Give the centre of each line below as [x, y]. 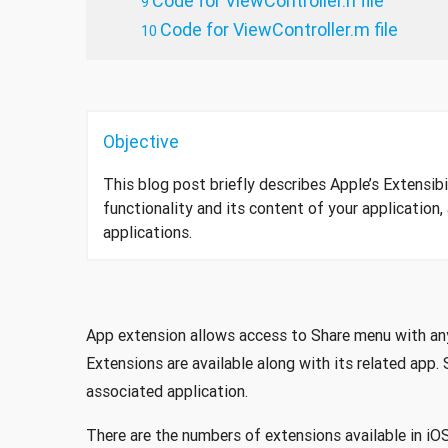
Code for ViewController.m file [278, 30]
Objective [140, 142]
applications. [147, 232]
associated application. [166, 391]
